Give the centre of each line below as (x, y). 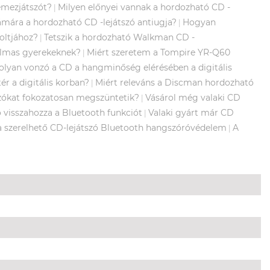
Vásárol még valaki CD (193, 97)
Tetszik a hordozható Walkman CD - (119, 37)
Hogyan (199, 22)
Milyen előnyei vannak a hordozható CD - (144, 7)
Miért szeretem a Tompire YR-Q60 (159, 52)
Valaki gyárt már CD (191, 112)
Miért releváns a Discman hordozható (174, 82)
